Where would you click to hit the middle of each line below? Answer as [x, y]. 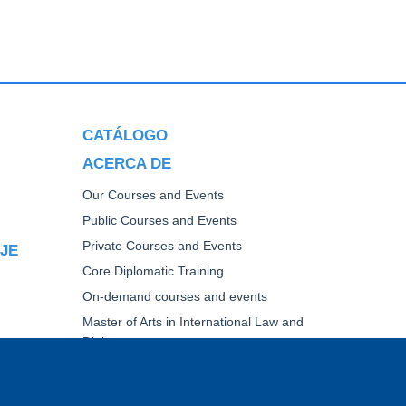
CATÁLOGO [125, 135]
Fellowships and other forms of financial [196, 367]
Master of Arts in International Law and [193, 322]
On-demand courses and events [175, 296]
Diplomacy [112, 342]
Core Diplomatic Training [153, 271]
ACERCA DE [127, 163]
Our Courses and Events [153, 195]
